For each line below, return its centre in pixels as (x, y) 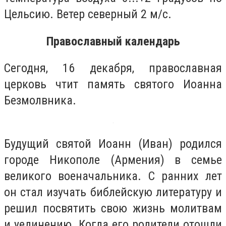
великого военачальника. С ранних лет (113, 176)
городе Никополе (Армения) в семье (113, 160)
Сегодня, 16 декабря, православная (113, 68)
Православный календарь (113, 41)
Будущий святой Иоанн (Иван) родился (113, 144)
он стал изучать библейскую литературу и (113, 192)
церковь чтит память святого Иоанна (113, 84)
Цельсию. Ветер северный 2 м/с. (88, 14)
